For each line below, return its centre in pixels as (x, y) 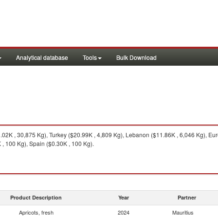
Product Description (36, 197)
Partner (187, 197)
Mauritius (183, 212)
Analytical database (42, 57)
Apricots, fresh (36, 212)
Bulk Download (136, 57)
